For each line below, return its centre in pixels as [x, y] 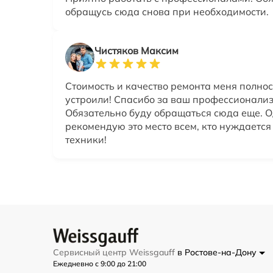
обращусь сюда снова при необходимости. [167, 12]
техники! [86, 140]
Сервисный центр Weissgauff [115, 253]
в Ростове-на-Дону [218, 253]
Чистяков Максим [136, 51]
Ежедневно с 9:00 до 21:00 [100, 264]
